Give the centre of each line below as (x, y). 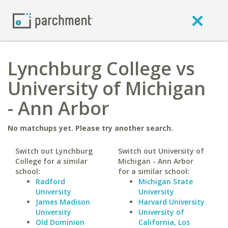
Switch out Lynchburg (54, 151)
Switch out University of (161, 151)
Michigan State (165, 181)
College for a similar (51, 161)
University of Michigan (107, 88)
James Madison (63, 202)
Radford (50, 181)
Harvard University (171, 202)
